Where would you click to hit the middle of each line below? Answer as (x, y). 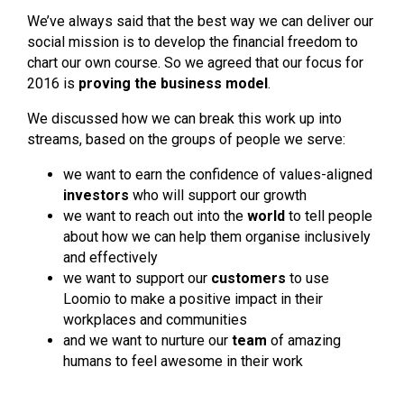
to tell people (329, 216)
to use (308, 278)
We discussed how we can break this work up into (184, 118)
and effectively (110, 257)
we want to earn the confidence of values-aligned (218, 174)
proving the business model (173, 83)
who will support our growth (218, 195)
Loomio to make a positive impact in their (193, 298)
